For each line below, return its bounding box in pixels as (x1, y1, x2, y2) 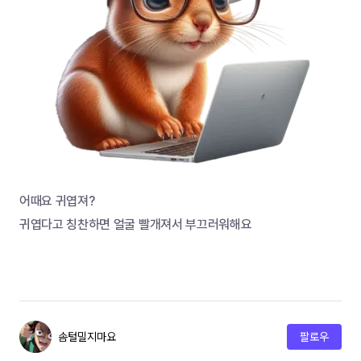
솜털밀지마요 (58, 330, 116, 344)
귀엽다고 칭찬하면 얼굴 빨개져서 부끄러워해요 (19, 217, 252, 232)
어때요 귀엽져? (19, 193, 98, 209)
